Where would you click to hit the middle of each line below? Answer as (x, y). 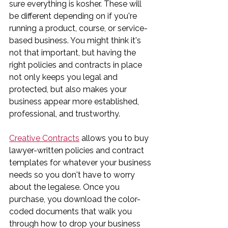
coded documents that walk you (72, 211)
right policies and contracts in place (77, 65)
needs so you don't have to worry (73, 175)
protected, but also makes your (69, 89)
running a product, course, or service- (78, 28)
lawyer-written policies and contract (78, 150)
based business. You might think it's (76, 40)
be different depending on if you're (74, 16)
